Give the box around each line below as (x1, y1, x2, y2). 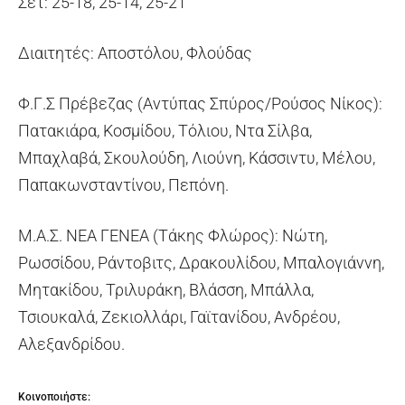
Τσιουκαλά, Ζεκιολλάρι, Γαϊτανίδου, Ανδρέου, (18, 306, 340, 326)
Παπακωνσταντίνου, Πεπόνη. (18, 174, 229, 194)
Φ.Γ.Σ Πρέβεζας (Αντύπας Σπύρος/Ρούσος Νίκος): (18, 93, 382, 113)
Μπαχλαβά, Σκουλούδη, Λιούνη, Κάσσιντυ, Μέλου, (18, 147, 375, 167)
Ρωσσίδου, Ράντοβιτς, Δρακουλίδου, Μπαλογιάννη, (18, 252, 384, 272)
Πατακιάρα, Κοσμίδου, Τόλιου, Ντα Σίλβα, (18, 120, 312, 140)
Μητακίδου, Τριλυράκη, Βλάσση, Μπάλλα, (18, 279, 314, 299)
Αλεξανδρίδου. (18, 334, 125, 353)
